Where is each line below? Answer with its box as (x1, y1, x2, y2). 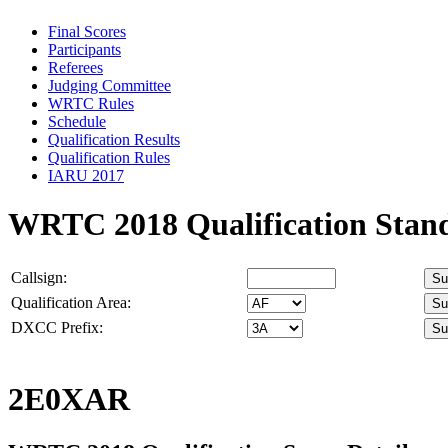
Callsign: (11, 268, 67, 286)
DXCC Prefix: (11, 318, 103, 336)
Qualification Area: (11, 293, 131, 311)
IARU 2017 (48, 166, 124, 184)
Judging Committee (48, 76, 171, 94)
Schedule (48, 112, 106, 130)
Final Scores (48, 22, 126, 40)
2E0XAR (8, 381, 130, 418)
